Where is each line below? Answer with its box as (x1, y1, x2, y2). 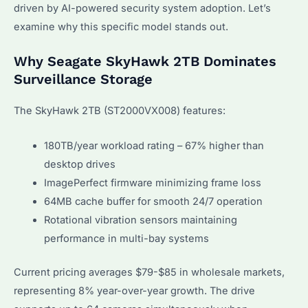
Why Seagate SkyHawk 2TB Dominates (14, 53, 276, 70)
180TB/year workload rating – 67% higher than (43, 139, 264, 152)
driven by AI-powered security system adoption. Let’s (14, 2, 271, 15)
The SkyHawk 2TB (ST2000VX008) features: (14, 104, 225, 118)
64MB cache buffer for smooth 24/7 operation (43, 195, 263, 208)
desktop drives (43, 157, 115, 170)
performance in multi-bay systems (43, 232, 209, 245)
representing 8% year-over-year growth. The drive (14, 284, 255, 297)
